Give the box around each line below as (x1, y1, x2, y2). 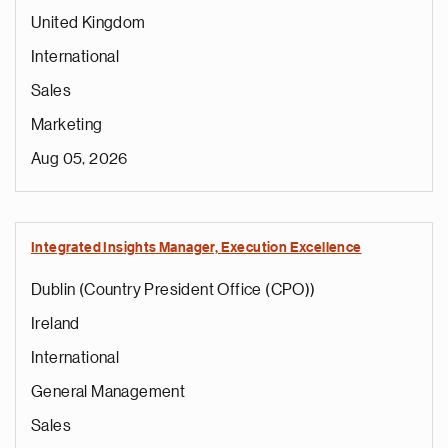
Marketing (31, 117, 103, 133)
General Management (31, 384, 186, 400)
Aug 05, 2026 (31, 151, 128, 167)
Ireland (31, 316, 80, 332)
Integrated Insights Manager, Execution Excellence (31, 241, 362, 255)
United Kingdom (31, 15, 146, 31)
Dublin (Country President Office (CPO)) (31, 282, 316, 298)
